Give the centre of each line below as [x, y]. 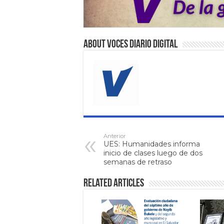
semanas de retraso [138, 162]
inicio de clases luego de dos [153, 153]
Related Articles [114, 183]
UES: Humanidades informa [152, 144]
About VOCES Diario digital [130, 44]
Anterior [115, 136]
